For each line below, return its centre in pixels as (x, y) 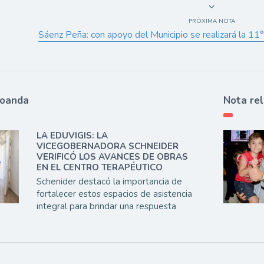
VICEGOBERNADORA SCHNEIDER (108, 146)
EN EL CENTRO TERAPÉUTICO (100, 168)
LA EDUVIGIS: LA (72, 136)
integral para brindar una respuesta (107, 207)
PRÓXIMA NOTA (212, 22)
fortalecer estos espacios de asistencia (115, 194)
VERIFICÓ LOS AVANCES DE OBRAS (113, 157)
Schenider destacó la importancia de (110, 182)
